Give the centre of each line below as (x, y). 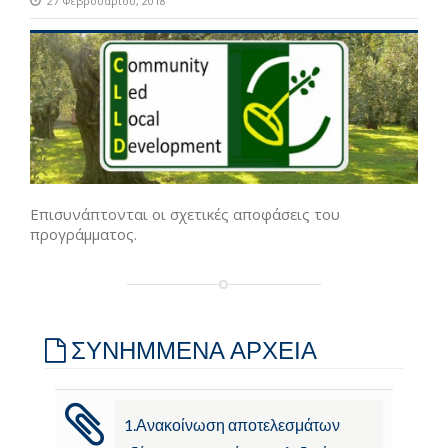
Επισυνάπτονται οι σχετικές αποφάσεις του (185, 214)
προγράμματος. (83, 234)
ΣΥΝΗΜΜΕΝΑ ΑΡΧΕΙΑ (191, 350)
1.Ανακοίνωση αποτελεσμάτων (232, 425)
